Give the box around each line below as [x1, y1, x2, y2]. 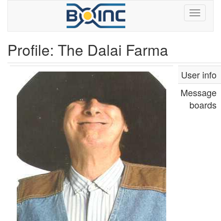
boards [189, 98, 217, 111]
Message [181, 86, 217, 99]
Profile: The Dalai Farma [7, 39, 168, 60]
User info [181, 68, 217, 81]
